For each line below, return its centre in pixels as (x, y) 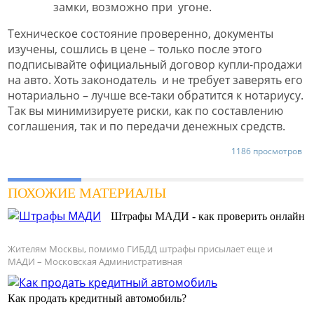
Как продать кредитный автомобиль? (97, 298)
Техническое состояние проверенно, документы (141, 33)
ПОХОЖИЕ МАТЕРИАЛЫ (87, 192)
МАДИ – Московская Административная (95, 261)
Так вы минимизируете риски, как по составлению (145, 110)
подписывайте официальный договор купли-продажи (155, 64)
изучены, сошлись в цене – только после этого (135, 49)
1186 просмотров (267, 151)
